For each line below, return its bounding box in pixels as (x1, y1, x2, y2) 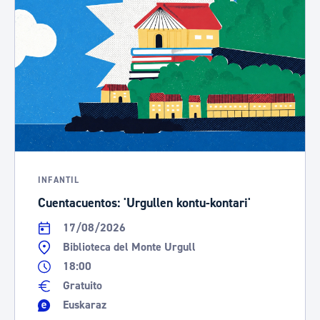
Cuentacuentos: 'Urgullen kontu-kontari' (38, 195, 251, 211)
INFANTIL (38, 175, 80, 186)
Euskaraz (62, 298, 106, 312)
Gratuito (62, 279, 102, 293)
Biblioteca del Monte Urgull (62, 240, 196, 254)
